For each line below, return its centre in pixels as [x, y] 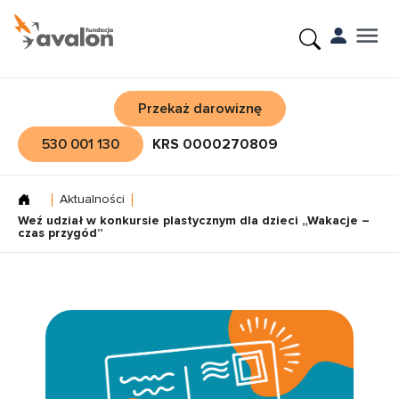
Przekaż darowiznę [199, 109]
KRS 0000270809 [215, 144]
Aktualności [92, 199]
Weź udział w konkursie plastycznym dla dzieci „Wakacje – [194, 220]
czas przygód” [61, 233]
